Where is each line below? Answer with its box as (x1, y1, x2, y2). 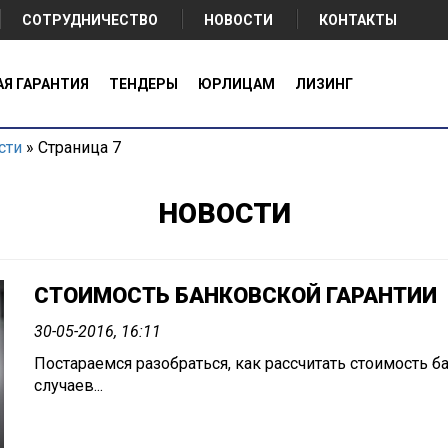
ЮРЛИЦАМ (198, 76, 276, 92)
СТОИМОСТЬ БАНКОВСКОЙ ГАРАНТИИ (34, 283, 437, 308)
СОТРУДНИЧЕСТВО (22, 12, 158, 28)
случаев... (34, 376, 103, 395)
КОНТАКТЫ (319, 12, 397, 28)
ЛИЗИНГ (295, 76, 354, 92)
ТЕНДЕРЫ (109, 76, 179, 92)
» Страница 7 (22, 138, 121, 157)
